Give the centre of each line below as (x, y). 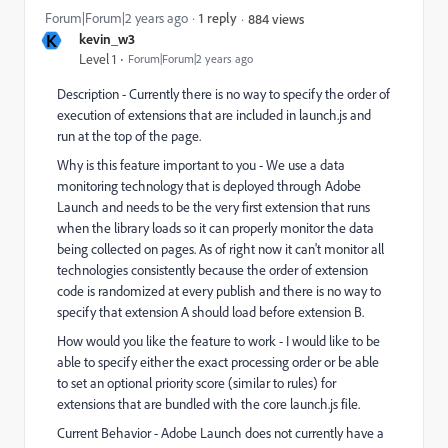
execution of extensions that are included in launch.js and (214, 115)
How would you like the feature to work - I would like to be (218, 341)
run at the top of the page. (129, 136)
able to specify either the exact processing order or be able (218, 362)
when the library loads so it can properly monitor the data (215, 228)
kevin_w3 (107, 38)
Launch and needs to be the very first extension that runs (213, 207)
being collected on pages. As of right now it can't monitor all (220, 249)
